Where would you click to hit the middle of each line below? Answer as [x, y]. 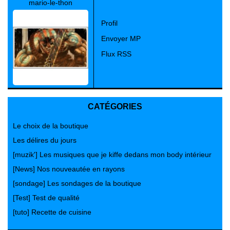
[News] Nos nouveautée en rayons [69, 169]
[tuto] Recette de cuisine [52, 212]
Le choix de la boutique [51, 126]
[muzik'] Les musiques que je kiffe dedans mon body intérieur [112, 155]
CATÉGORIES [115, 107]
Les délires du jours [45, 140]
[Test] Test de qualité [46, 198]
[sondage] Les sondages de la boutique [77, 183]
